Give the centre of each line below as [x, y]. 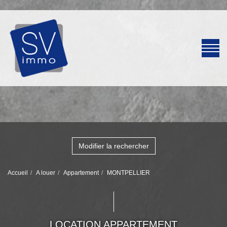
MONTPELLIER [128, 173]
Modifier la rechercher [113, 146]
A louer [46, 173]
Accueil [18, 173]
